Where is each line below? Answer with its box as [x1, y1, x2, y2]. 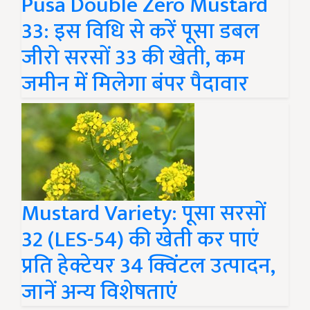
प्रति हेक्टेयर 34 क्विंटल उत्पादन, [21, 248, 275, 285]
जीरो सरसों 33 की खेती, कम [21, 39, 245, 77]
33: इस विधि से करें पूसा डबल [21, 13, 259, 51]
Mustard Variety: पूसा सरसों [21, 195, 266, 232]
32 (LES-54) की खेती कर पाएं [21, 221, 259, 259]
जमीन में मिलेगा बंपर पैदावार [21, 66, 248, 103]
